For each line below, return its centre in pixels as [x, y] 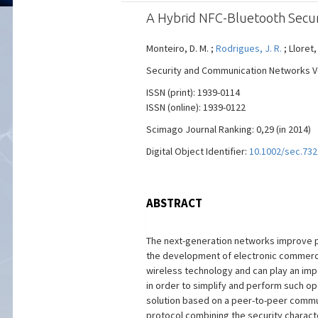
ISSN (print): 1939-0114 [193, 92]
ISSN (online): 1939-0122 [196, 107]
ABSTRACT [174, 203]
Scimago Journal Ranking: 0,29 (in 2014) [228, 129]
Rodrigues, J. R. [248, 48]
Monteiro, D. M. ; [181, 48]
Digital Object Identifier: [197, 151]
